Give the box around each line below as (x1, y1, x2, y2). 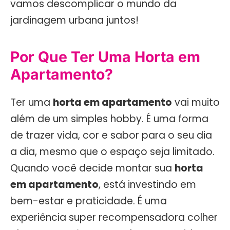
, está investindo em (99, 177, 196, 191)
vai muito (172, 95, 220, 109)
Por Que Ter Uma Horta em (10, 48, 200, 66)
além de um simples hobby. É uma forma (10, 111, 208, 126)
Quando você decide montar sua (10, 161, 175, 175)
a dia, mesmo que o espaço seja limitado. (10, 144, 215, 159)
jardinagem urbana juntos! (10, 13, 139, 27)
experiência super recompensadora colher (10, 210, 218, 224)
